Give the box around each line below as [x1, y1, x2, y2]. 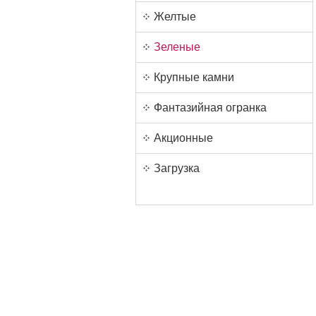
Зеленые [154, 41, 200, 53]
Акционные [154, 132, 213, 144]
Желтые [154, 11, 196, 23]
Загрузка [154, 162, 200, 174]
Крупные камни [154, 71, 234, 83]
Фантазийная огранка [154, 102, 267, 114]
